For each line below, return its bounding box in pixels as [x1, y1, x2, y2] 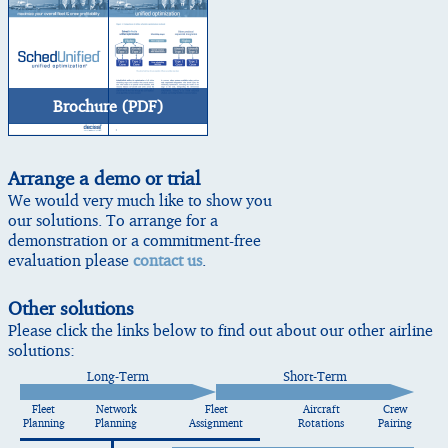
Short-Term [283, 367, 347, 384]
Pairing [377, 415, 412, 430]
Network [95, 401, 137, 416]
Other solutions [8, 296, 134, 319]
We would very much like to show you [8, 189, 272, 210]
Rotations [298, 415, 344, 430]
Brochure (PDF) [52, 96, 164, 117]
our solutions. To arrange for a [8, 209, 218, 230]
